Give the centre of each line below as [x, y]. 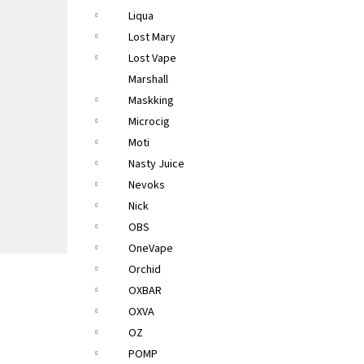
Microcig [149, 122]
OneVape [151, 249]
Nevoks [147, 185]
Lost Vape [152, 58]
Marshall [148, 80]
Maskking [151, 101]
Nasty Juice [156, 164]
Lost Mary [152, 37]
